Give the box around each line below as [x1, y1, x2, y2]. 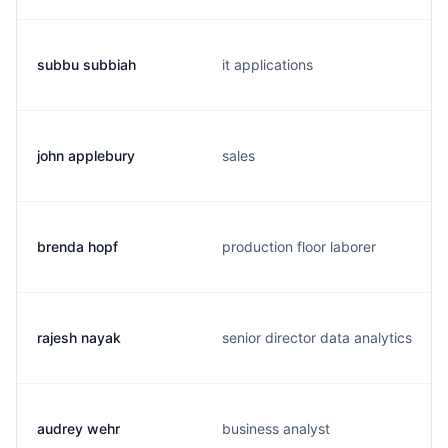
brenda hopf [37, 238, 118, 255]
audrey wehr [37, 420, 120, 437]
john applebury [37, 147, 135, 164]
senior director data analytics [222, 329, 412, 346]
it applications [222, 56, 313, 73]
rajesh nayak [37, 329, 121, 346]
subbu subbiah [37, 56, 136, 73]
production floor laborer [222, 238, 376, 255]
